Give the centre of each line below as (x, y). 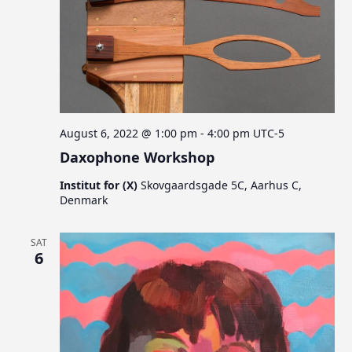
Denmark (84, 200)
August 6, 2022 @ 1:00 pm (129, 134)
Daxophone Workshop (137, 158)
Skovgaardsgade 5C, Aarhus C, (222, 185)
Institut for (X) (101, 185)
